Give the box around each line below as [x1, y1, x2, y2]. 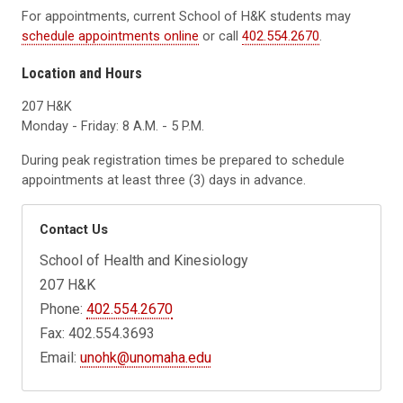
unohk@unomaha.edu [80, 349, 212, 367]
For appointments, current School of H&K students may [22, 8, 351, 25]
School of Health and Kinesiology [40, 252, 249, 270]
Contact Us [40, 221, 108, 238]
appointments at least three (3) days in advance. [22, 171, 306, 188]
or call [199, 28, 242, 45]
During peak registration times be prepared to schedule [22, 151, 345, 168]
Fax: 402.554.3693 [40, 325, 156, 343]
